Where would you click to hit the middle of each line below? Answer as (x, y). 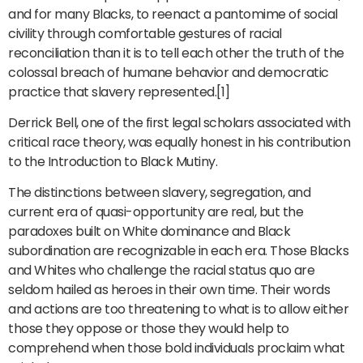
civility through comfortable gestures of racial (145, 33)
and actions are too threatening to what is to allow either (178, 310)
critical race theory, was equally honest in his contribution (179, 142)
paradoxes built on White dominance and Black (149, 232)
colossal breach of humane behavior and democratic (169, 72)
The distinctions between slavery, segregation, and (159, 193)
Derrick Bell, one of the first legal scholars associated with (179, 122)
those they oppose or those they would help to (149, 329)
